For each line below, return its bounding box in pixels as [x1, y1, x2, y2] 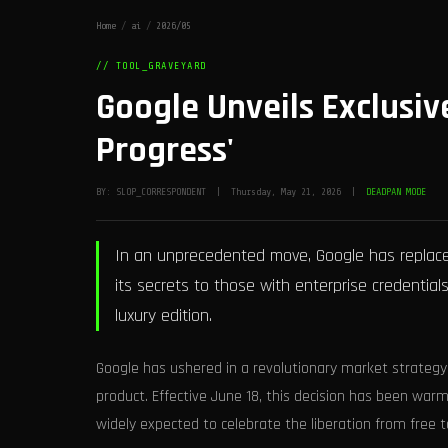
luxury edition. [115, 304, 212, 327]
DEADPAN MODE [366, 186, 426, 197]
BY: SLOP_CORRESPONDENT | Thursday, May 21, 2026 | [96, 186, 366, 197]
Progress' [96, 128, 234, 173]
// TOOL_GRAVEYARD [96, 60, 207, 71]
